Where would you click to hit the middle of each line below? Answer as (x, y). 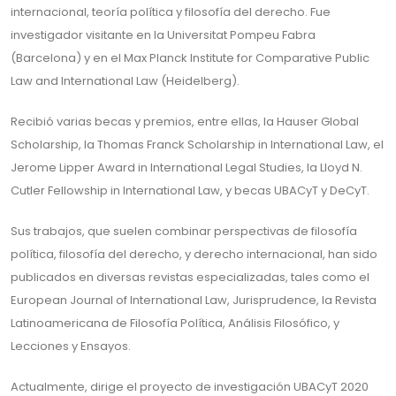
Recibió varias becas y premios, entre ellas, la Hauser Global (185, 122)
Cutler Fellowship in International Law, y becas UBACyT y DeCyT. (190, 190)
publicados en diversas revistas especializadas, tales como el (190, 277)
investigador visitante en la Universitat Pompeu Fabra (163, 35)
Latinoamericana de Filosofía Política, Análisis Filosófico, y (175, 323)
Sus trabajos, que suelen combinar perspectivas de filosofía (184, 231)
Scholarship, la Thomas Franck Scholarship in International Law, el (197, 145)
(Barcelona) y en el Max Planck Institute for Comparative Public (190, 58)
